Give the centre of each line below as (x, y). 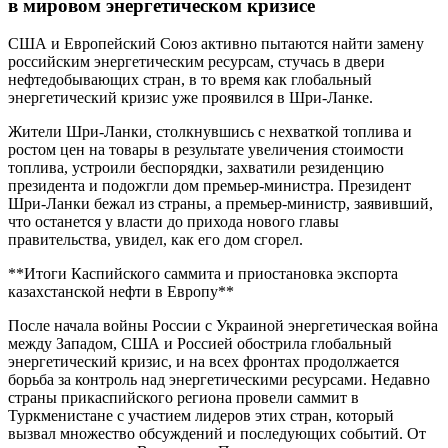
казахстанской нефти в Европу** (121, 292)
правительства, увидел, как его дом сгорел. (155, 240)
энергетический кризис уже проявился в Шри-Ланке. (190, 98)
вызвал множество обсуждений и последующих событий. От (217, 434)
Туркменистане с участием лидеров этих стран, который (201, 416)
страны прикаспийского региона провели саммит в (183, 398)
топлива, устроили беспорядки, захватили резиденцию (196, 168)
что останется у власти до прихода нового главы (173, 222)
